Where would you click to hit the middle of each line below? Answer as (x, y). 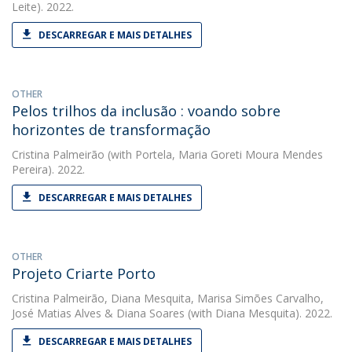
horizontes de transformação (111, 130)
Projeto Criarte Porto (84, 273)
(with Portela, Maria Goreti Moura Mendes (214, 154)
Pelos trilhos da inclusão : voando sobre (146, 111)
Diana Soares (150, 313)
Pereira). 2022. (48, 169)
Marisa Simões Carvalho (259, 298)
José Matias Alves (57, 313)
